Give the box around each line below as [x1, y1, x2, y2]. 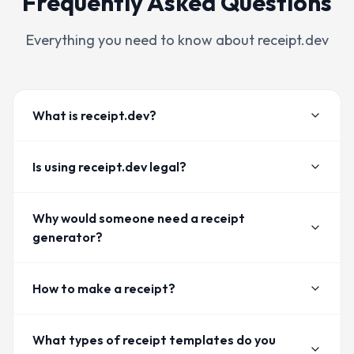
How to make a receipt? [32, 281, 175, 297]
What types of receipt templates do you [32, 332, 276, 348]
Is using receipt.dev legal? [32, 159, 186, 175]
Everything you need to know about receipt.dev [25, 31, 329, 50]
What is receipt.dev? [32, 107, 156, 124]
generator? [32, 229, 103, 246]
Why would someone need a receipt [32, 210, 245, 227]
